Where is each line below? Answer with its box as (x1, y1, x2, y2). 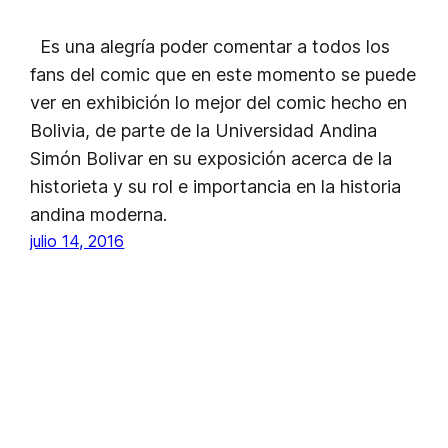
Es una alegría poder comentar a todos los (30, 35, 391, 57)
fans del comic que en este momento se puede (30, 63, 417, 85)
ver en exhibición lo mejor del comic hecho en (30, 91, 408, 113)
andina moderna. (30, 203, 168, 225)
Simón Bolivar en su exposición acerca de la (30, 147, 393, 169)
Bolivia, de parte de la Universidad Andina (30, 119, 378, 141)
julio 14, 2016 (30, 230, 125, 251)
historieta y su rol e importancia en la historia (30, 175, 402, 197)
